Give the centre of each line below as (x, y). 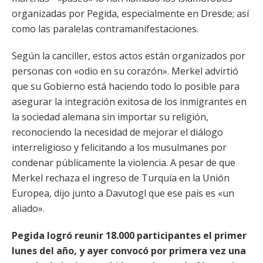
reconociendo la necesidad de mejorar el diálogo (117, 132)
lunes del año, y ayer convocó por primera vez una (129, 251)
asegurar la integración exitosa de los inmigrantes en (129, 102)
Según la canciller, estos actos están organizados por (129, 56)
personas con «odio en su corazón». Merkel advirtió (125, 71)
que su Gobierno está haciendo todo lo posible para (126, 86)
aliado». (28, 208)
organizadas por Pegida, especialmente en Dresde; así (130, 14)
